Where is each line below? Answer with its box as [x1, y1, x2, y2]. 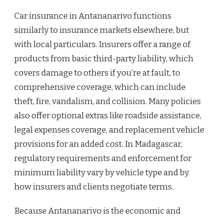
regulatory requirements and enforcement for [14, 153, 192, 164]
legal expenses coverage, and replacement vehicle [14, 124, 204, 135]
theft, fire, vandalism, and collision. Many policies [14, 96, 201, 107]
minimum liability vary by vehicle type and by [14, 167, 189, 178]
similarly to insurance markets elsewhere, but [14, 25, 189, 35]
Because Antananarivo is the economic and [14, 205, 181, 216]
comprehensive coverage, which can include [14, 82, 186, 92]
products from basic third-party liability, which [14, 53, 193, 64]
